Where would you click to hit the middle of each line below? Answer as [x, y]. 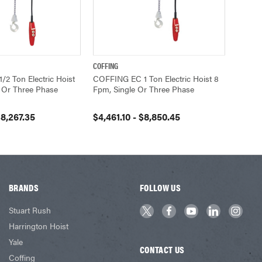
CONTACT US [162, 249]
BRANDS [24, 187]
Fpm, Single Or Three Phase [144, 89]
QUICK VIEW [125, 65]
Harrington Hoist [39, 225]
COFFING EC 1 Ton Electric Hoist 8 [156, 78]
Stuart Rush [30, 210]
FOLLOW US [160, 187]
